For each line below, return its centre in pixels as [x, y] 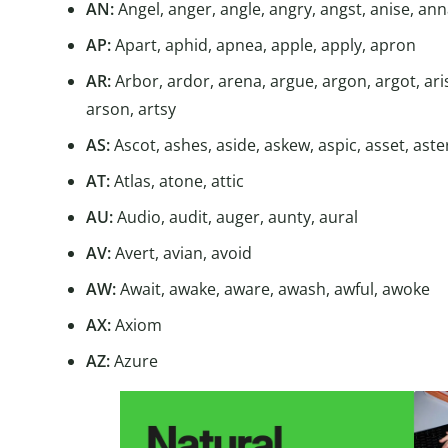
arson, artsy [131, 109]
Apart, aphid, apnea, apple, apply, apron [263, 45]
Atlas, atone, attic [179, 181]
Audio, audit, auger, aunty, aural [235, 217]
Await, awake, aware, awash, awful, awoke [273, 289]
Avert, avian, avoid [181, 253]
